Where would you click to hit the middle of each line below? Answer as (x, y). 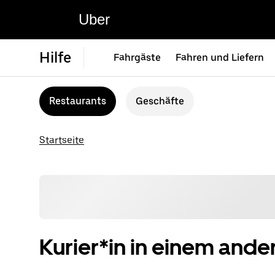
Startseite (62, 140)
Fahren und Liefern (220, 57)
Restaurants (78, 101)
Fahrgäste (137, 57)
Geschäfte (160, 101)
